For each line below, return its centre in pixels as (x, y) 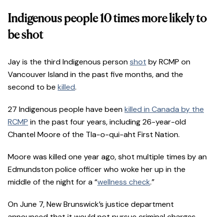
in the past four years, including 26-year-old (107, 122)
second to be (33, 87)
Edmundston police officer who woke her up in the (97, 170)
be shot (25, 36)
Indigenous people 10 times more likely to (107, 19)
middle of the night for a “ (53, 182)
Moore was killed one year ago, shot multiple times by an (107, 157)
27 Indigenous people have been (66, 109)
